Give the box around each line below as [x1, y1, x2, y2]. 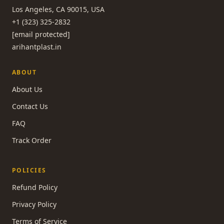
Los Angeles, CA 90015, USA [12, 4, 104, 14]
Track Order [12, 135, 51, 145]
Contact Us [12, 101, 48, 111]
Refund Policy [12, 182, 57, 192]
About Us [12, 84, 42, 94]
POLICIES [12, 166, 46, 175]
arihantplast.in [12, 42, 61, 52]
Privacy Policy [12, 199, 56, 209]
